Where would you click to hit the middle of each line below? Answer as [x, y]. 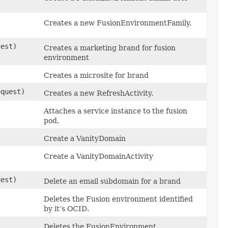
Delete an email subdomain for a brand [112, 181]
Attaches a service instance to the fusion [116, 111]
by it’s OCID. [66, 208]
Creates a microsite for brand [96, 75]
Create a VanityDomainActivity [98, 156]
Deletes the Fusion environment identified [118, 199]
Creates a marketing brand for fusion [110, 48]
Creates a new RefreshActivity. [98, 93]
